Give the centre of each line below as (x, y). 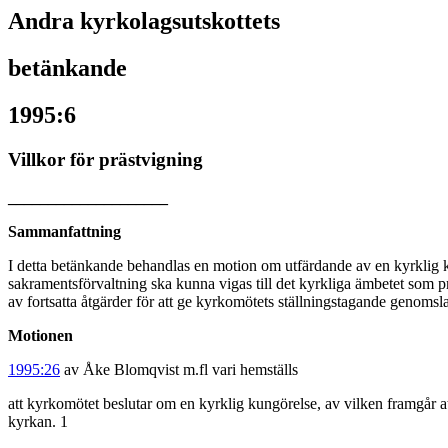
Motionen (40, 336)
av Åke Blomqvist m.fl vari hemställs (179, 370)
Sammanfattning (64, 232)
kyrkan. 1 (38, 422)
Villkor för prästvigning (105, 159)
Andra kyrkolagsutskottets (144, 21)
